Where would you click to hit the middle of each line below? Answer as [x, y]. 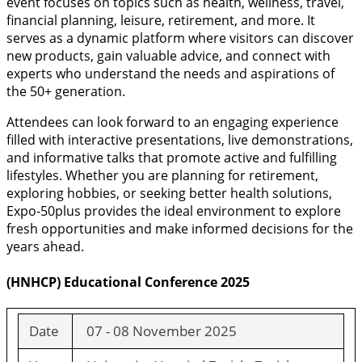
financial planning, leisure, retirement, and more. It [161, 21]
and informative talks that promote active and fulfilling [172, 158]
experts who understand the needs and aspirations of [170, 74]
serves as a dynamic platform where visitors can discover [180, 38]
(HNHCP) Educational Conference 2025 [128, 282]
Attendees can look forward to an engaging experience [173, 122]
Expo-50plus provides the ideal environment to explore [174, 211]
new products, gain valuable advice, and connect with [168, 56]
